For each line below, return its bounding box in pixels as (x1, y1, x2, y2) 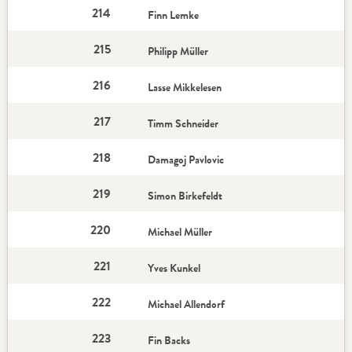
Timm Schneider (148, 115, 219, 131)
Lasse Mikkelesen (148, 79, 222, 95)
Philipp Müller (148, 43, 209, 59)
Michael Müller (148, 224, 213, 240)
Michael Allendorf (148, 296, 225, 312)
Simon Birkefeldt (148, 188, 223, 203)
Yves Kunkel (148, 260, 201, 276)
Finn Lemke (148, 7, 200, 23)
